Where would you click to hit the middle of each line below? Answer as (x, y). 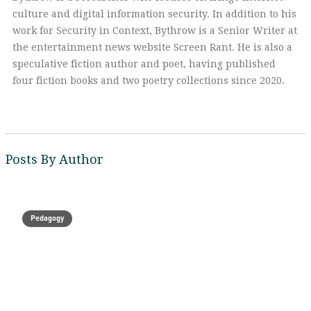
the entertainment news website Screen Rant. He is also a (152, 47)
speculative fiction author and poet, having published (144, 64)
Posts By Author (54, 159)
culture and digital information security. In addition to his (154, 14)
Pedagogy (47, 218)
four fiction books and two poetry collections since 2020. (149, 81)
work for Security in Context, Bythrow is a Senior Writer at (155, 31)
